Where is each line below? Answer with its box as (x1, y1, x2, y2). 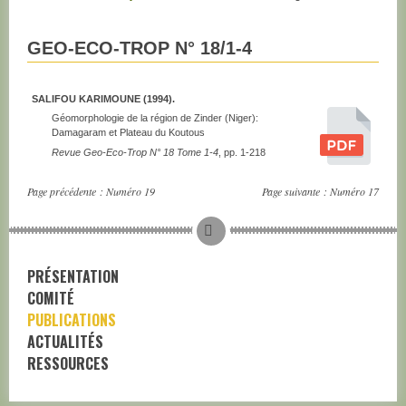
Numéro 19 (106, 183, 155, 198)
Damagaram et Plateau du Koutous (52, 127, 206, 139)
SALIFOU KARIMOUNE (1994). (32, 92, 175, 104)
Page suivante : (262, 183, 330, 198)
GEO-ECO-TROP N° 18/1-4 (27, 38, 252, 59)
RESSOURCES (27, 352, 109, 374)
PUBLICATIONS (27, 308, 116, 331)
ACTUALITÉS (27, 330, 103, 353)
